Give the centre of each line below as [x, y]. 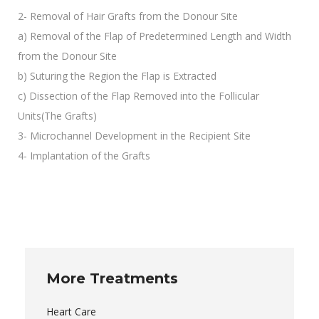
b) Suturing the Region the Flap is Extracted [117, 76]
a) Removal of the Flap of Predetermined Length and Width [155, 36]
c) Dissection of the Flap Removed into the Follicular [138, 96]
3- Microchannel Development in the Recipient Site [134, 136]
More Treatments [112, 279]
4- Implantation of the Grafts [84, 156]
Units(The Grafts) [57, 116]
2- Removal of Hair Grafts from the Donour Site [128, 16]
